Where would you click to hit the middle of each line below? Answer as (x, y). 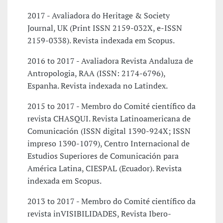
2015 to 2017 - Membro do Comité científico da (111, 106)
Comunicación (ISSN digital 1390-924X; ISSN (109, 131)
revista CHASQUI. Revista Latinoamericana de (109, 119)
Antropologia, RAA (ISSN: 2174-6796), (96, 73)
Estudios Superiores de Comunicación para (103, 156)
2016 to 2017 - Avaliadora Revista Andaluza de (110, 61)
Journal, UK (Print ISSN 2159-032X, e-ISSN (105, 28)
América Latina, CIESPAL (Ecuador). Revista (105, 168)
